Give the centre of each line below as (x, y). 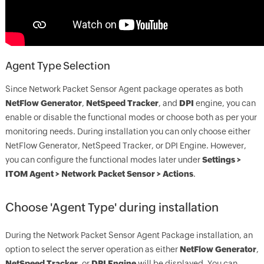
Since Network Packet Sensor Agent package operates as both (124, 89)
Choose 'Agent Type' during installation (112, 207)
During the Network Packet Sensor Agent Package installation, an (129, 235)
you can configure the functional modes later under (103, 160)
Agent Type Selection (57, 66)
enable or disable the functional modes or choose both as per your (131, 117)
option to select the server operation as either (92, 249)
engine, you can (225, 103)
